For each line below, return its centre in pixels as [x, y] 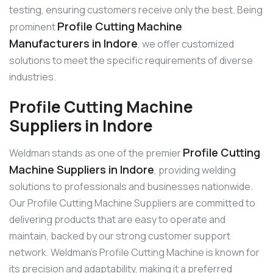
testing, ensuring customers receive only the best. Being [136, 9]
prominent [33, 27]
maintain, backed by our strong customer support [120, 236]
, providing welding [195, 170]
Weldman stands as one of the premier [96, 153]
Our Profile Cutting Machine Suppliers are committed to [132, 203]
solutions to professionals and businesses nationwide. [131, 187]
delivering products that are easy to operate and [117, 220]
